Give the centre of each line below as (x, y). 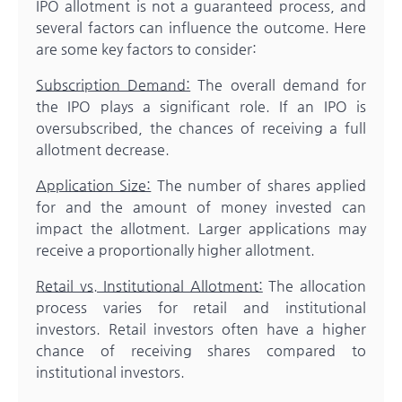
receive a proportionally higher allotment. (175, 249)
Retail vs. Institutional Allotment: (149, 285)
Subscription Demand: (114, 84)
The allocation (315, 285)
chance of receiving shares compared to (201, 350)
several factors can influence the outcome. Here (201, 27)
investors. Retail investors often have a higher (201, 328)
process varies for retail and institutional (201, 307)
